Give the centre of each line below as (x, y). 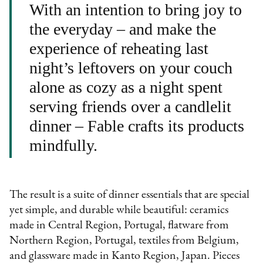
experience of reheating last (119, 48)
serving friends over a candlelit (131, 107)
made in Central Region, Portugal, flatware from (119, 225)
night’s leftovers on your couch (131, 68)
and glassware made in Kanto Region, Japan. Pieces (125, 256)
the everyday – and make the (123, 29)
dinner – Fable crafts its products (137, 126)
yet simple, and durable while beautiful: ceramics (119, 210)
